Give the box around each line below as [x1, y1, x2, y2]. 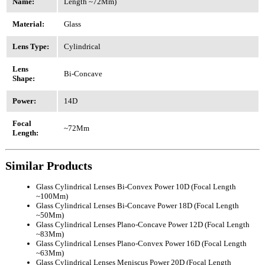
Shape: [12, 74, 35, 83]
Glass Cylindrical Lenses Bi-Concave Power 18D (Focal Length [36, 201, 239, 211]
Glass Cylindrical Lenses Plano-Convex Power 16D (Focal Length [36, 239, 247, 248]
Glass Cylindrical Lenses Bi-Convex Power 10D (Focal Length [36, 182, 236, 192]
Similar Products [5, 160, 92, 173]
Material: [12, 20, 44, 29]
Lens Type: [12, 42, 49, 51]
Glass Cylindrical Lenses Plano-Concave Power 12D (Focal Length [36, 220, 250, 230]
